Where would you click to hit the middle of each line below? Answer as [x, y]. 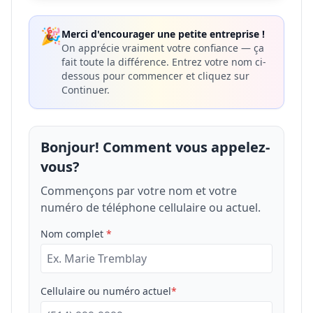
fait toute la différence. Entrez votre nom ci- [164, 62]
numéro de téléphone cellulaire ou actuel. [151, 208]
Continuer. [86, 90]
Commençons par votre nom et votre [139, 191]
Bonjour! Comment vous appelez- [155, 147]
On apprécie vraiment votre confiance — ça [163, 48]
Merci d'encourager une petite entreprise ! [163, 34]
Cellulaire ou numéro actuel [106, 291]
